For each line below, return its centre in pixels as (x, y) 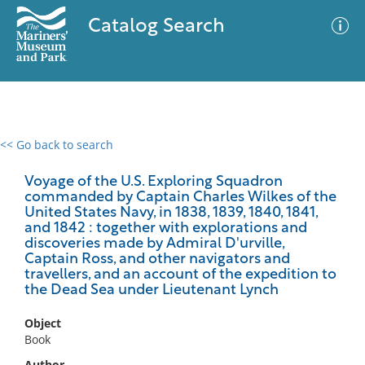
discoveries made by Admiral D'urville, (154, 244)
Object (43, 323)
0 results (36, 154)
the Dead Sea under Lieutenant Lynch (152, 290)
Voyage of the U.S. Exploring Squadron (154, 182)
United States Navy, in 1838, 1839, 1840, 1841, (171, 213)
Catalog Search (156, 27)
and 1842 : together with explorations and (166, 229)
